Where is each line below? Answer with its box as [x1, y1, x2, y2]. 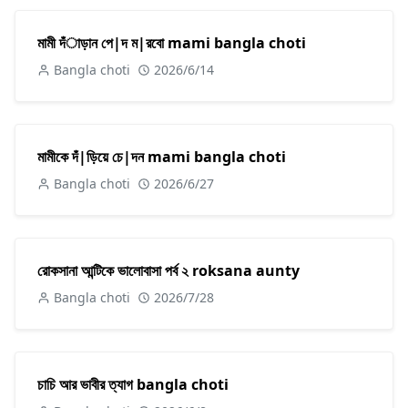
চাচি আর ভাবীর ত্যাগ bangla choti [37, 373, 229, 394]
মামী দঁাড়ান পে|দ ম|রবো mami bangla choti [37, 32, 306, 53]
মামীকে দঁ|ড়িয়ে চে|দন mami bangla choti [37, 146, 286, 167]
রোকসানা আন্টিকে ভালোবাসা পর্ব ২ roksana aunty [37, 260, 300, 280]
